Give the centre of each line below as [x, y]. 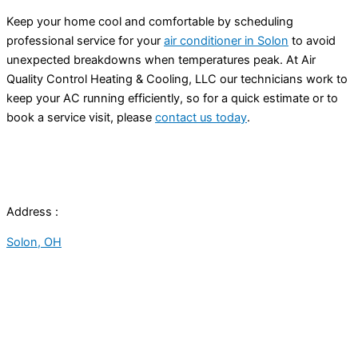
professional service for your [85, 40]
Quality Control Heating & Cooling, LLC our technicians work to [177, 79]
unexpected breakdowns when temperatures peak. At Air [161, 60]
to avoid [312, 40]
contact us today [201, 117]
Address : [32, 211]
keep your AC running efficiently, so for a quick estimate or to [172, 98]
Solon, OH [34, 243]
